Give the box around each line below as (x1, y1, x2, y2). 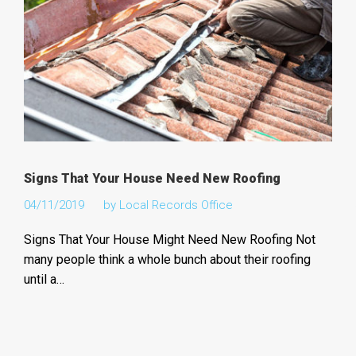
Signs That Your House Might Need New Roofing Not (23, 231, 315, 247)
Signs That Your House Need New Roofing (23, 170, 281, 186)
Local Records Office (118, 197, 233, 212)
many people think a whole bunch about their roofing (23, 251, 311, 267)
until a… (23, 271, 64, 287)
